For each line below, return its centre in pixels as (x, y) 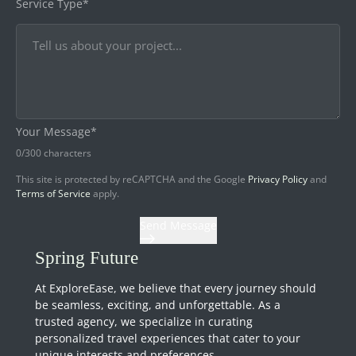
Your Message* (56, 132)
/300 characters (56, 153)
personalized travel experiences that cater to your (168, 338)
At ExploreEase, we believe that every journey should (176, 288)
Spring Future (87, 258)
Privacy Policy (278, 180)
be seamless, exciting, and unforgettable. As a (158, 304)
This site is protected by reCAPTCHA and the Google (132, 180)
